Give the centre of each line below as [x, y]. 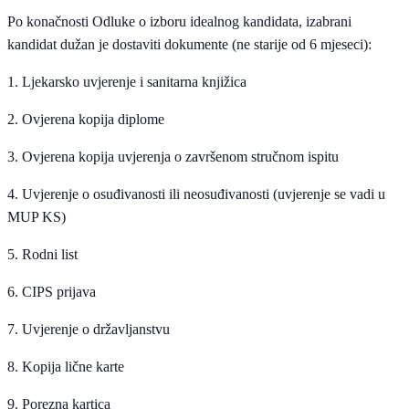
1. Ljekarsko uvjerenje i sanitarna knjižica [127, 82]
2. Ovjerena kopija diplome [86, 120]
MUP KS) [37, 217]
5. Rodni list [42, 255]
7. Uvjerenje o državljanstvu [89, 330]
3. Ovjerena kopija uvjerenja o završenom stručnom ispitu [173, 157]
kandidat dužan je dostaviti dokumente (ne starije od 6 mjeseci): [189, 45]
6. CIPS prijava [52, 292]
